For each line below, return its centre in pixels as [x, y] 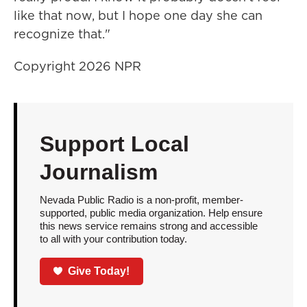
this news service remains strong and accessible [148, 226]
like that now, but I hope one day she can [138, 15]
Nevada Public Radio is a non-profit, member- [141, 200]
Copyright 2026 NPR [77, 66]
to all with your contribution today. [113, 239]
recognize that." [62, 34]
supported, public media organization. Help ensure [151, 213]
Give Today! [99, 271]
